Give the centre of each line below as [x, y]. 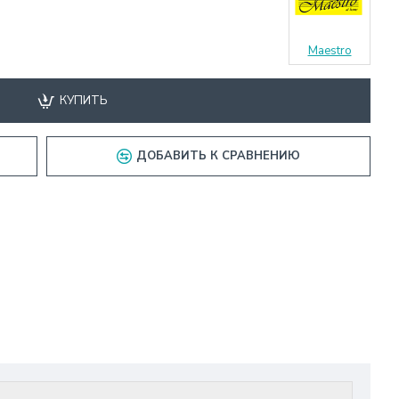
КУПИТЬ [84, 100]
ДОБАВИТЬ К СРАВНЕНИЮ [218, 156]
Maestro [330, 51]
